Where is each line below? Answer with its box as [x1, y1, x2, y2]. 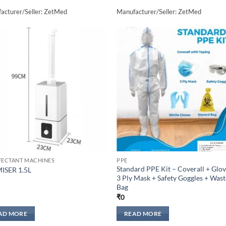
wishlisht [76, 59, 99, 66]
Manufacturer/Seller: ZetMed [117, 8, 202, 16]
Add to [79, 51, 97, 59]
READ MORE [124, 210, 162, 217]
